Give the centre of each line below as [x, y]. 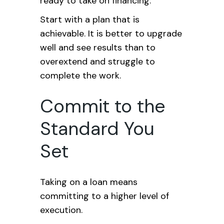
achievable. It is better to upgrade [111, 33]
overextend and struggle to [97, 61]
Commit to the [103, 106]
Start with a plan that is [90, 19]
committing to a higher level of [104, 196]
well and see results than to [98, 47]
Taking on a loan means [89, 182]
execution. [61, 210]
